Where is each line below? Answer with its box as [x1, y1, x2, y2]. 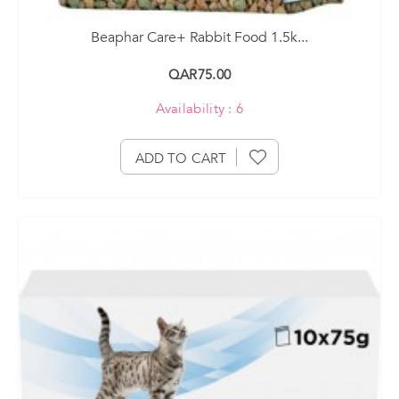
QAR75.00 [167, 65, 232, 84]
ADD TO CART [134, 149, 227, 167]
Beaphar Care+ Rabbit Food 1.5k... [91, 27, 308, 47]
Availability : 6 [155, 99, 244, 118]
